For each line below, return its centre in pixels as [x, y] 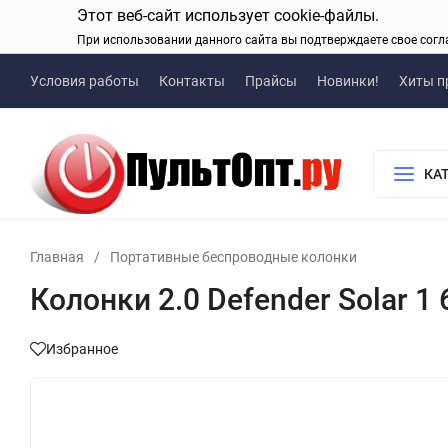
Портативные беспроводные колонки [233, 256]
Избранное [82, 348]
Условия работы [84, 81]
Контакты [192, 81]
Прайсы [271, 81]
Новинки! [348, 81]
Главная [57, 256]
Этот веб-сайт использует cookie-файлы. [228, 15]
